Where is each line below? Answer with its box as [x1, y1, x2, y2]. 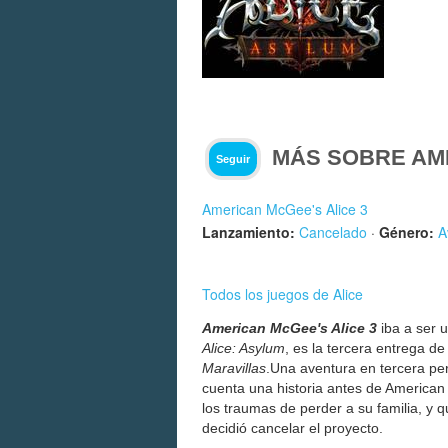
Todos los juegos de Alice [202, 284, 363, 305]
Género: [379, 221, 434, 242]
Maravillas [202, 360, 266, 377]
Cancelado [299, 221, 367, 242]
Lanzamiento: [202, 221, 295, 242]
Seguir [216, 152, 251, 165]
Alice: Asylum [202, 340, 285, 357]
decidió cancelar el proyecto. [202, 420, 383, 437]
